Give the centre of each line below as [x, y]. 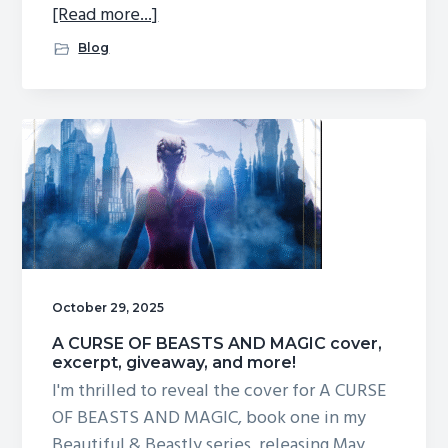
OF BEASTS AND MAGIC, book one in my [209, 418]
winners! [190, 69]
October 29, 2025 [108, 308]
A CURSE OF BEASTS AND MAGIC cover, [217, 343]
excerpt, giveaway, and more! [174, 362]
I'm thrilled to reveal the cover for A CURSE [219, 391]
